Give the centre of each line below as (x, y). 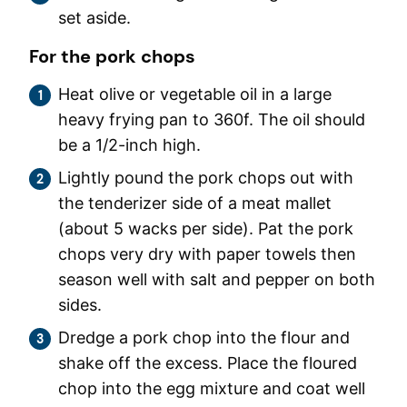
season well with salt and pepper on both (217, 279)
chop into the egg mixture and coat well (212, 388)
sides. (80, 304)
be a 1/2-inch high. (129, 144)
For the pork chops (112, 56)
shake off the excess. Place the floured (208, 362)
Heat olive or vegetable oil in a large (195, 94)
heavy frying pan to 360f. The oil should (212, 119)
